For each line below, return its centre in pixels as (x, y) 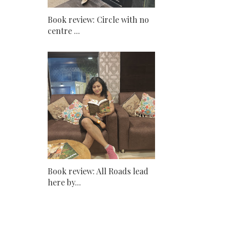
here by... (64, 182)
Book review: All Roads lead (98, 171)
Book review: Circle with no (98, 20)
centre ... (64, 31)
